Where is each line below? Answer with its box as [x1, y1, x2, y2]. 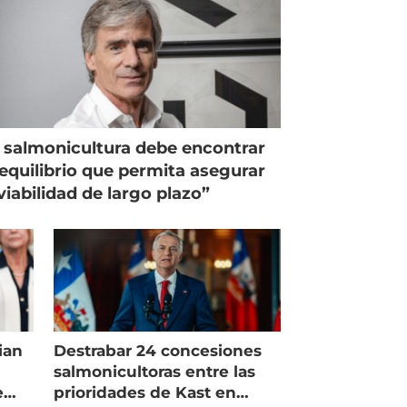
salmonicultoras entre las [54, 362, 256, 381]
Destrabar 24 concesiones [54, 341, 263, 360]
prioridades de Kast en [54, 382, 237, 402]
